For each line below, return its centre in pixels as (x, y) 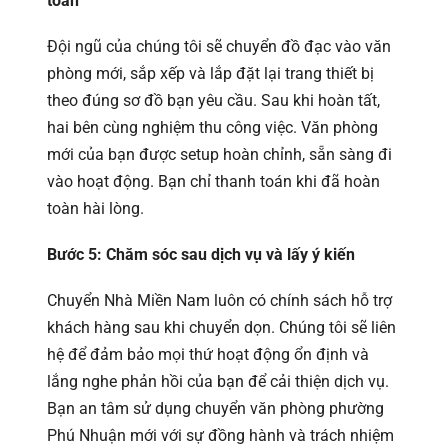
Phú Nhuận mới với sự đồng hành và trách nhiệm (220, 436)
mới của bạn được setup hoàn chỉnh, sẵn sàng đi (219, 155)
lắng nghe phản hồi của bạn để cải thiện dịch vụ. (218, 382)
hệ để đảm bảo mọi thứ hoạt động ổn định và (208, 355)
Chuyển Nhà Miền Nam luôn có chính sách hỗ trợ (219, 301)
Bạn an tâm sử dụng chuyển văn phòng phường (215, 409)
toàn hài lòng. (95, 209)
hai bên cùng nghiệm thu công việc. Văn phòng (212, 128)
